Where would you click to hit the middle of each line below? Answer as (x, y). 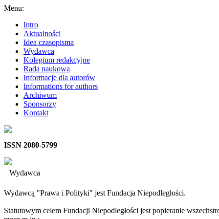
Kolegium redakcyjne (57, 60)
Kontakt (36, 113)
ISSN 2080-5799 (31, 145)
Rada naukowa (47, 69)
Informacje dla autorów (59, 77)
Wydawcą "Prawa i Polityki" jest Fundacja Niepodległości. (95, 193)
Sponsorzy (40, 104)
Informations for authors (61, 86)
